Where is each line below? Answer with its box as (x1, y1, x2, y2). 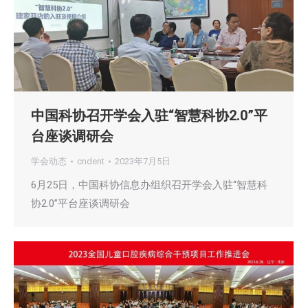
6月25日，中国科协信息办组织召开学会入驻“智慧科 (31, 179, 267, 192)
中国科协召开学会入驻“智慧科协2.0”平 (31, 107, 267, 124)
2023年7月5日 (115, 156, 170, 167)
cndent (77, 156, 104, 167)
